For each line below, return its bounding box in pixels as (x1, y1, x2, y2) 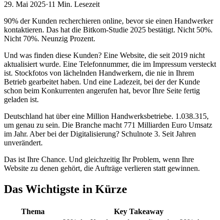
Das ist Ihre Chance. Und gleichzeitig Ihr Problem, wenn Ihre (4, 155, 194, 164)
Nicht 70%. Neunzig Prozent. (4, 34, 95, 43)
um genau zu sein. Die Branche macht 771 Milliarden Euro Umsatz (4, 121, 212, 130)
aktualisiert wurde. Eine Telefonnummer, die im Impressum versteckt (4, 60, 216, 69)
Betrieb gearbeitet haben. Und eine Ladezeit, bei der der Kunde (4, 78, 200, 86)
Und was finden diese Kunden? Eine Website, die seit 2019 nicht (4, 51, 205, 60)
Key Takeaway (113, 207, 164, 216)
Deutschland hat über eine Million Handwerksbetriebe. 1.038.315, (4, 112, 209, 121)
